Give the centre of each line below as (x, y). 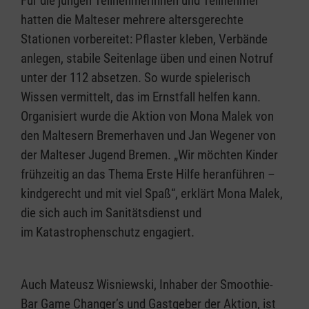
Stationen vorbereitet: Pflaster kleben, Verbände (144, 39)
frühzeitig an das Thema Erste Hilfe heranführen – (148, 175)
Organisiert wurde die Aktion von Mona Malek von (147, 117)
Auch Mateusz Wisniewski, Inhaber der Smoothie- (147, 285)
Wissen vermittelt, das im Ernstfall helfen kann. (142, 97)
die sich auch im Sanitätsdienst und (111, 213)
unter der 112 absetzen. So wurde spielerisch (136, 78)
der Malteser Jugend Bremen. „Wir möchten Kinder (149, 155)
